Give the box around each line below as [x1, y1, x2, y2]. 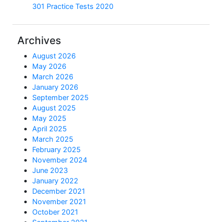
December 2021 [32, 186, 85, 195]
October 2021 [32, 207, 78, 216]
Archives [17, 34, 61, 47]
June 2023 [32, 166, 68, 174]
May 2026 [32, 61, 66, 70]
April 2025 [32, 124, 67, 133]
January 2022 [32, 176, 78, 185]
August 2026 [32, 51, 76, 60]
